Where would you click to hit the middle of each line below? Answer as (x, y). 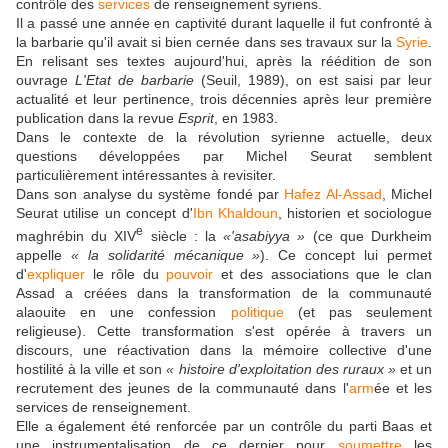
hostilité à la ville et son (91, 368)
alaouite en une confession (123, 311)
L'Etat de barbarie (134, 80)
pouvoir (189, 273)
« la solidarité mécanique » (165, 254)
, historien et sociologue (354, 213)
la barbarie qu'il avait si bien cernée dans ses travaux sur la (206, 42)
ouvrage (45, 80)
